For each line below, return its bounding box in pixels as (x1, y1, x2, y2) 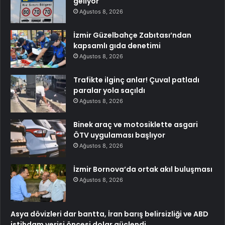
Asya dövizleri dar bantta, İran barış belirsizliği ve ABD (11, 208, 208, 219)
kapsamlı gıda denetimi (73, 40, 161, 51)
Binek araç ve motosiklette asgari (73, 119, 198, 130)
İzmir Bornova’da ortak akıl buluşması (73, 164, 212, 174)
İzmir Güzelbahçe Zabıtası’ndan (73, 30, 191, 40)
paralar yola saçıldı (73, 85, 145, 95)
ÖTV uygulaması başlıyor (73, 130, 165, 140)
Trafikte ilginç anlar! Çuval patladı (73, 74, 199, 85)
